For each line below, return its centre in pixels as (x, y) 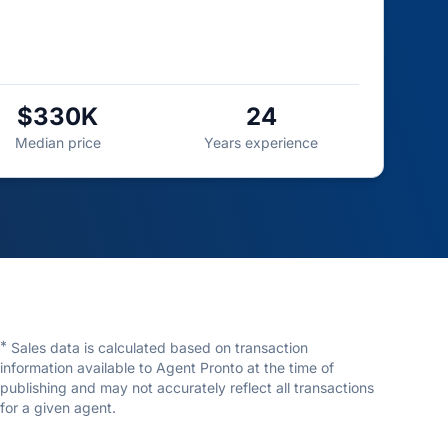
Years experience (261, 142)
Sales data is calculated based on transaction (159, 347)
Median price (57, 142)
